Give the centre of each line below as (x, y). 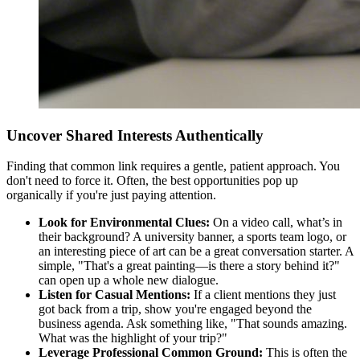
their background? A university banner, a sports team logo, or (192, 237)
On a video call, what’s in (276, 223)
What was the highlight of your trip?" (133, 338)
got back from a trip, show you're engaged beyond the (175, 309)
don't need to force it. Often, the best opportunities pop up (152, 181)
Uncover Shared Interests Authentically (135, 135)
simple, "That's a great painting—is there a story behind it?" (189, 266)
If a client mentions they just (263, 295)
